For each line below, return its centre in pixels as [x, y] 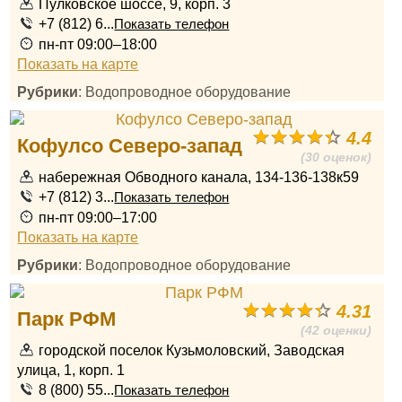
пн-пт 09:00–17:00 [98, 217]
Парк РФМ [67, 319]
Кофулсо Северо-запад [130, 146]
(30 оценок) [336, 157]
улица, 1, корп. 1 [71, 370]
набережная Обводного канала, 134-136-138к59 [199, 177]
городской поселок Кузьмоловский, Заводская [192, 350]
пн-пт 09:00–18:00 [98, 44]
